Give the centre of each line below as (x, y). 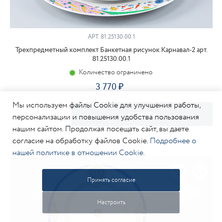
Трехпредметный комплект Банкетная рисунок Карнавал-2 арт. (111, 50)
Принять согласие (111, 180)
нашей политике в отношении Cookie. (79, 153)
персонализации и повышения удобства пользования (106, 117)
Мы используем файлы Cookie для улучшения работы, (106, 105)
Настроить (111, 202)
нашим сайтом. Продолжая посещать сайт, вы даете (101, 129)
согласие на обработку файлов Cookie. (80, 141)
